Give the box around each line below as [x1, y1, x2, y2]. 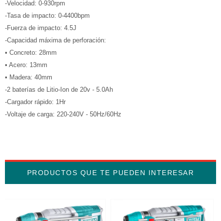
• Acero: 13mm [5, 61, 47, 69]
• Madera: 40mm [5, 74, 52, 81]
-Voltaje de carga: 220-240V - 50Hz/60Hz [5, 110, 121, 118]
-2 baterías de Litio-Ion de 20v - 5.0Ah [5, 86, 113, 93]
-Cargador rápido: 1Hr [5, 98, 66, 106]
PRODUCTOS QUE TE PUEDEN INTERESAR [27, 169, 194, 177]
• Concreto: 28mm [5, 49, 57, 56]
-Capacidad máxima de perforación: [5, 37, 106, 44]
